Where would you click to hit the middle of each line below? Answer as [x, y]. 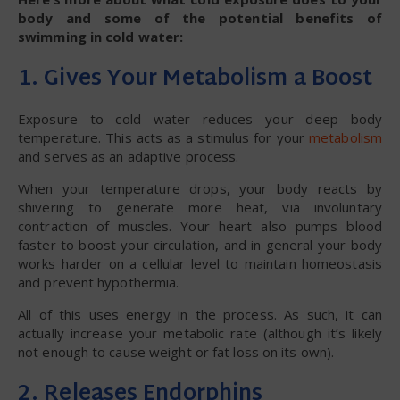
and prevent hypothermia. [99, 282]
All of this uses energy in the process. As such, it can [200, 314]
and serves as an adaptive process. [129, 156]
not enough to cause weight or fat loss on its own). [176, 351]
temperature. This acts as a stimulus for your [163, 137]
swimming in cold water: [101, 36]
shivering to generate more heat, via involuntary [200, 207]
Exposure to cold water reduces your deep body [200, 118]
